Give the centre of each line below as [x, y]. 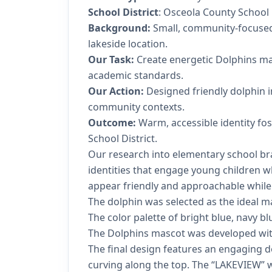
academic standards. [136, 75]
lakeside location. [128, 43]
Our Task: [111, 59]
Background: [119, 28]
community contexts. [136, 107]
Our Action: [116, 91]
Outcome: [112, 122]
